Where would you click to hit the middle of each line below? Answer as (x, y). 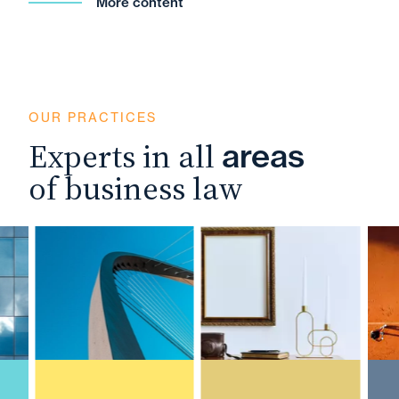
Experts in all (125, 156)
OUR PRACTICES (93, 118)
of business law (136, 188)
